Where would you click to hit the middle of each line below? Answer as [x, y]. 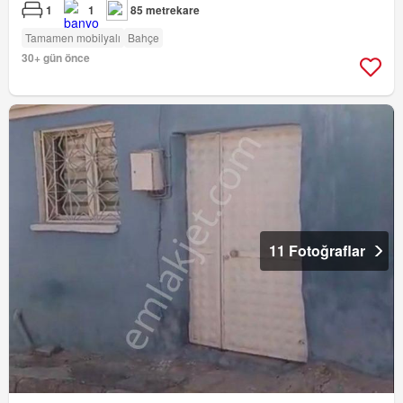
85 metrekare [165, 10]
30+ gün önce [56, 58]
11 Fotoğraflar [317, 251]
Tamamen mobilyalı [73, 38]
